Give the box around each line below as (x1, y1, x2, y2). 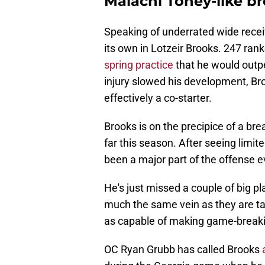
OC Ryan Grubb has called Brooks (104, 243, 260, 256)
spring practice (104, 59, 176, 72)
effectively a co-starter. (104, 92, 212, 105)
